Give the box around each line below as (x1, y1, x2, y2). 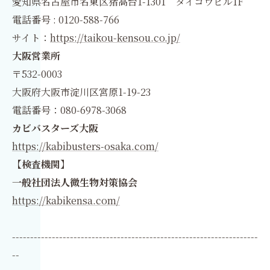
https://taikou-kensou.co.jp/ (50, 31, 180, 45)
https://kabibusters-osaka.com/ (12, 139, 159, 153)
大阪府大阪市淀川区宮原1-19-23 (12, 85, 151, 99)
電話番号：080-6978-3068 (12, 103, 127, 117)
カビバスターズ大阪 (12, 121, 98, 135)
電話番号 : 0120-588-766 (12, 13, 119, 27)
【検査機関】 (12, 157, 70, 171)
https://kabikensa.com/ (12, 193, 120, 207)
